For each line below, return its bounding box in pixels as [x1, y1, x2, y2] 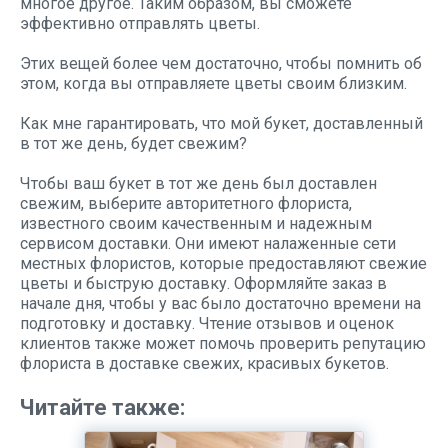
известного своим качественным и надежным [20, 214, 372, 233]
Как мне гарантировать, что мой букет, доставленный [20, 114, 423, 133]
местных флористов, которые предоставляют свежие [20, 254, 427, 273]
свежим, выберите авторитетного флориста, [20, 194, 352, 213]
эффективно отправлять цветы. [20, 14, 260, 33]
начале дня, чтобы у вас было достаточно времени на [20, 294, 421, 313]
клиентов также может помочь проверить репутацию [20, 334, 426, 353]
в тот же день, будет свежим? [20, 134, 247, 153]
